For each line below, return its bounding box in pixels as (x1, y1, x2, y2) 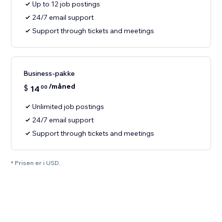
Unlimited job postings (32, 102, 105, 111)
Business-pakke (23, 69, 75, 78)
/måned (49, 82, 76, 91)
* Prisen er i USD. (11, 159, 61, 167)
